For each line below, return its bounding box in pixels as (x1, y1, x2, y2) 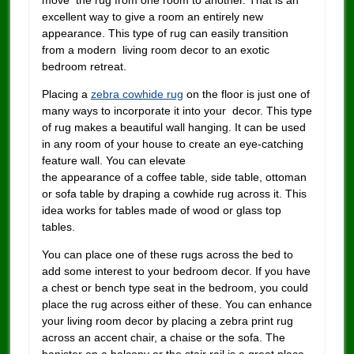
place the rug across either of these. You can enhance (41, 297, 312, 311)
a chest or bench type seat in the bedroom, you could (41, 281, 311, 294)
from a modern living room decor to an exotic (41, 43, 269, 57)
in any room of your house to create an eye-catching (41, 137, 303, 151)
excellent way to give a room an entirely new (41, 10, 263, 24)
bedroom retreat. (41, 60, 126, 73)
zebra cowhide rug (90, 88, 183, 101)
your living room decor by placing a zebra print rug (41, 314, 293, 327)
